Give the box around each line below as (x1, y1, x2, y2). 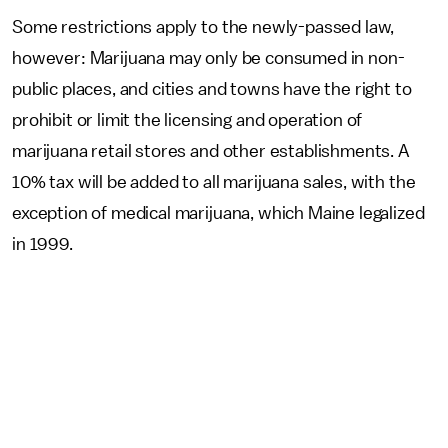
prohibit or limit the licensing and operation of (12, 111, 363, 129)
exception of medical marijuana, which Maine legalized (12, 204, 425, 222)
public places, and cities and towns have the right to (12, 80, 412, 98)
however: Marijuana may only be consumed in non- (12, 49, 405, 67)
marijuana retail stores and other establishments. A (12, 142, 410, 160)
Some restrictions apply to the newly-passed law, (12, 18, 395, 36)
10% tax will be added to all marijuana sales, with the (12, 173, 416, 191)
